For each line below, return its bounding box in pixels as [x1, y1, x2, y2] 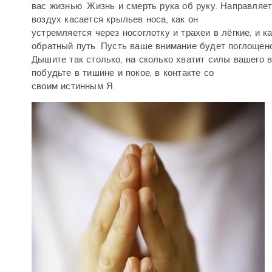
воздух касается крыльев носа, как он [32, 14, 199, 25]
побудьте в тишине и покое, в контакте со [32, 67, 214, 78]
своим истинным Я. [32, 81, 115, 92]
